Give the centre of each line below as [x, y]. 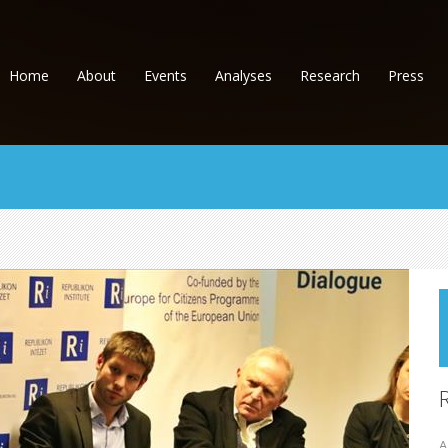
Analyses [243, 75]
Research [330, 75]
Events [165, 75]
